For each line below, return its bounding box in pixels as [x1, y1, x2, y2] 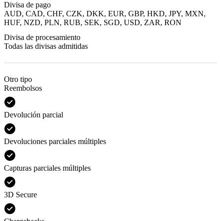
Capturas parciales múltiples [4, 163, 91, 172]
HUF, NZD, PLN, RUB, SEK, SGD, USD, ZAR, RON [4, 18, 182, 27]
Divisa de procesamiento [4, 33, 80, 41]
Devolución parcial [4, 110, 63, 119]
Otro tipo [4, 74, 32, 83]
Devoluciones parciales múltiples [4, 137, 106, 146]
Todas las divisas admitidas [4, 41, 88, 50]
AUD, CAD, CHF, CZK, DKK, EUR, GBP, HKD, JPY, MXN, [4, 9, 206, 18]
